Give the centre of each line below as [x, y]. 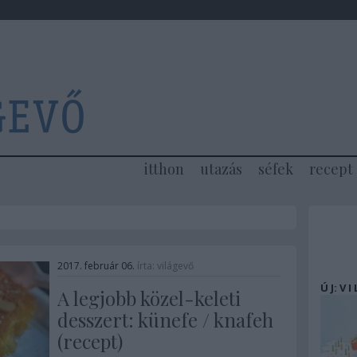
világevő [175, 266]
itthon [164, 169]
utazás [221, 169]
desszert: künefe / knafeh [165, 320]
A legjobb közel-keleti [149, 298]
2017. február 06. [96, 266]
